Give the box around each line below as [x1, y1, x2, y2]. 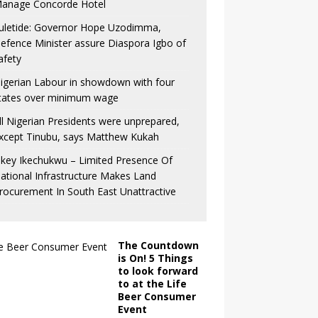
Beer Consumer [117, 289, 196, 303]
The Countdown [117, 238, 199, 252]
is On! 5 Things [117, 251, 193, 265]
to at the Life [117, 276, 187, 290]
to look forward [117, 263, 198, 278]
